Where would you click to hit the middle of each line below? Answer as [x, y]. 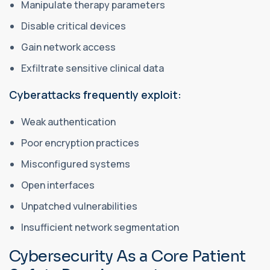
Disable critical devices [74, 26]
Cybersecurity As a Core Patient [127, 256]
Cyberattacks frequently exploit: [95, 94]
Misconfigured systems [77, 164]
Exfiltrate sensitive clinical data [93, 68]
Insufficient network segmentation [101, 227]
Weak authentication [69, 121]
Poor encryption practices [81, 143]
